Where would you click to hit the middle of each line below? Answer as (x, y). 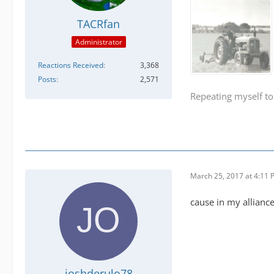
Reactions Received (71, 65)
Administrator (98, 42)
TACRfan (98, 24)
